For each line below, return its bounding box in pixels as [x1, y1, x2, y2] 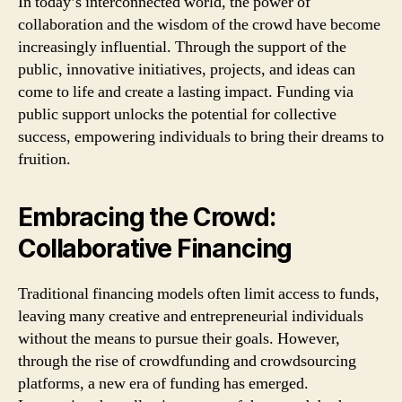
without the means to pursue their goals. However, [18, 328, 340, 349]
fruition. [18, 148, 71, 170]
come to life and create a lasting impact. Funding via [18, 81, 354, 102]
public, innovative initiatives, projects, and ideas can [18, 58, 355, 80]
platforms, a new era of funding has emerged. [18, 372, 309, 394]
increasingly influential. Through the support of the [18, 36, 346, 57]
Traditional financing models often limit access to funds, [18, 283, 380, 304]
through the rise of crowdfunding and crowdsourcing [18, 350, 356, 371]
